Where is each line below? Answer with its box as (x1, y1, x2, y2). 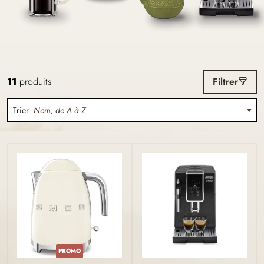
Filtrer (213, 75, 238, 88)
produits (16, 75, 51, 88)
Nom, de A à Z (34, 104, 85, 116)
